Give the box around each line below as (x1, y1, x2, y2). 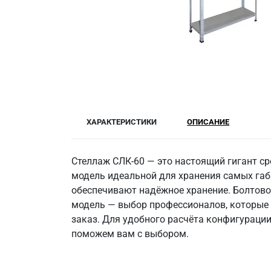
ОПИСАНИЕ (187, 117, 229, 126)
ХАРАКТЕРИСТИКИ (87, 117, 157, 126)
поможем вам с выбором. (71, 228, 189, 240)
